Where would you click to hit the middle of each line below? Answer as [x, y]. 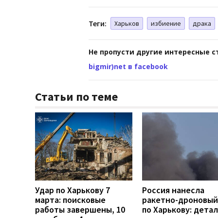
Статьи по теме [76, 96]
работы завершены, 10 [80, 209]
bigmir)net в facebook [128, 66]
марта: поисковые [70, 200]
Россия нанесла [173, 190]
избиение [166, 23]
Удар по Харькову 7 [73, 190]
